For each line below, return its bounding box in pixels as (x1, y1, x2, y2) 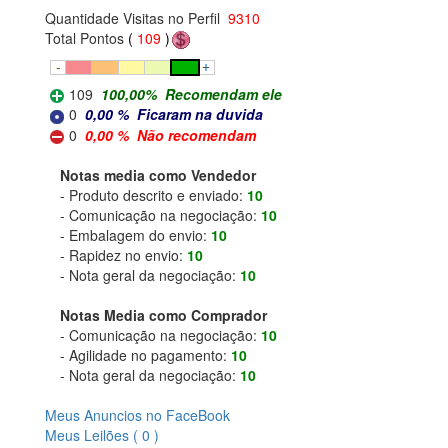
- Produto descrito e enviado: (60, 184, 247, 205)
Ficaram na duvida (137, 104, 263, 125)
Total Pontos (45, 27, 128, 48)
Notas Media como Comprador (60, 304, 267, 325)
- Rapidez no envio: (60, 244, 187, 265)
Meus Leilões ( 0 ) (45, 424, 159, 445)
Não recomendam (137, 124, 256, 145)
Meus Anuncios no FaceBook (45, 404, 230, 425)
